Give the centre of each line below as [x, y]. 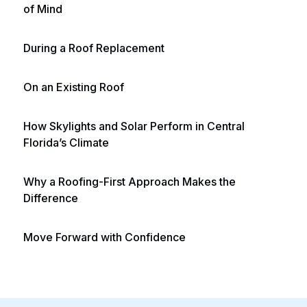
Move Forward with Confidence [105, 237]
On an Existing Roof [74, 87]
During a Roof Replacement [94, 48]
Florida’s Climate [66, 142]
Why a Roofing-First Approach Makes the [130, 181]
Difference [51, 198]
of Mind [43, 9]
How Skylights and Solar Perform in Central [134, 126]
